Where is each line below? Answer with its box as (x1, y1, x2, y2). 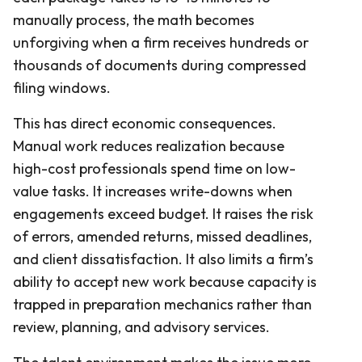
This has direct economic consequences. (13, 113, 276, 133)
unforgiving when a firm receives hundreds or (13, 32, 309, 52)
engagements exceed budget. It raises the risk (13, 204, 314, 223)
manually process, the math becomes (13, 10, 255, 29)
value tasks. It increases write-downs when (13, 181, 293, 200)
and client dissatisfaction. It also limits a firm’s (13, 249, 314, 268)
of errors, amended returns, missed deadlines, (13, 226, 312, 246)
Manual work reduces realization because (13, 136, 284, 155)
